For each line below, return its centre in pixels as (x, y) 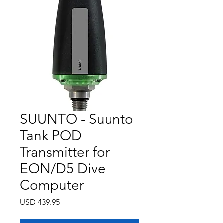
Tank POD (51, 135)
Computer (52, 185)
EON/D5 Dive (63, 168)
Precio (70, 201)
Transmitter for (65, 152)
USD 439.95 (40, 202)
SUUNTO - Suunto (77, 119)
